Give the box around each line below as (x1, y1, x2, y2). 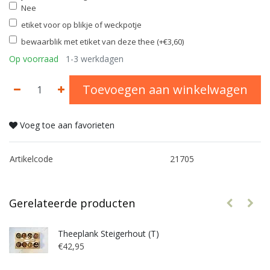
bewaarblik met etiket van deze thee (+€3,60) (21, 36, 184, 48)
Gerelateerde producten (9, 196, 135, 211)
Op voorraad (9, 53, 58, 65)
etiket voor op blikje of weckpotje (21, 19, 142, 31)
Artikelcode (10, 153, 53, 165)
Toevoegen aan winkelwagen (83, 81, 248, 98)
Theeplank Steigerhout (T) (58, 228, 159, 240)
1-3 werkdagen (66, 53, 124, 65)
